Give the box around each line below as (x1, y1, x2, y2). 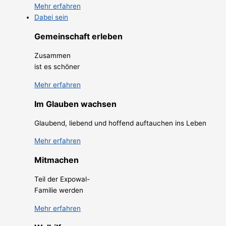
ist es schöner (34, 63, 80, 71)
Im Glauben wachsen (34, 98, 117, 109)
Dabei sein (34, 13, 68, 22)
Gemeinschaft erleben (34, 31, 123, 42)
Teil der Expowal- (34, 175, 90, 184)
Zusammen (34, 51, 71, 60)
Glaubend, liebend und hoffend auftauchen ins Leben (34, 119, 206, 127)
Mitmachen (34, 155, 79, 165)
